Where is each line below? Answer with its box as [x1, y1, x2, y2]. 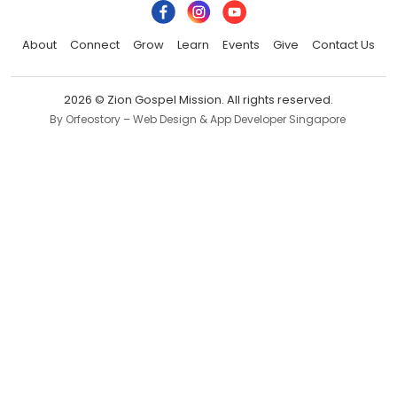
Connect [70, 36, 120, 53]
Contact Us [312, 36, 375, 53]
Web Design [132, 112, 197, 127]
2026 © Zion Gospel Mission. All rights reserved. [64, 91, 333, 108]
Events [222, 36, 260, 53]
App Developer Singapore [209, 112, 348, 127]
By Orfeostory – [49, 112, 133, 127]
